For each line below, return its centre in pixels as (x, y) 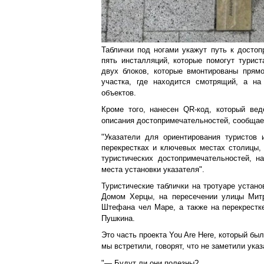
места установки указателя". (153, 169)
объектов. (119, 93)
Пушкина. (118, 218)
